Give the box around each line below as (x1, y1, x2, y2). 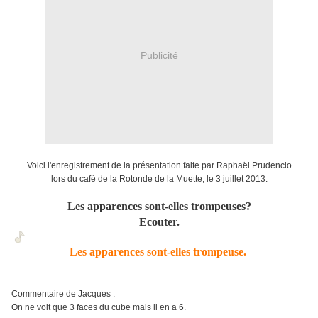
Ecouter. (138, 216, 180, 229)
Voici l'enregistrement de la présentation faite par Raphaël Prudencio (26, 160, 292, 171)
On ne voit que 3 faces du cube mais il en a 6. (11, 302, 188, 313)
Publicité (140, 49, 178, 61)
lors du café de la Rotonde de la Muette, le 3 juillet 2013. (50, 174, 268, 185)
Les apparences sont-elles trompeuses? (67, 200, 251, 213)
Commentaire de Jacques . (11, 289, 115, 300)
